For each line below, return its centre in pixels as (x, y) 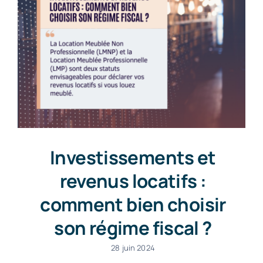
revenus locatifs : (133, 181)
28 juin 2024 (133, 247)
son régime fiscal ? (133, 227)
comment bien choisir (133, 204)
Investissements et (133, 157)
